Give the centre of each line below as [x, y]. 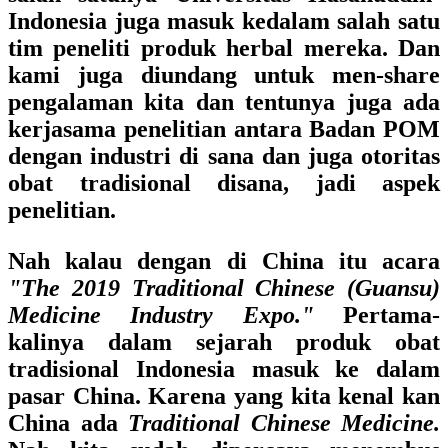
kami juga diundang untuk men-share [224, 75]
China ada [68, 423]
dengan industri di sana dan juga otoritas [224, 156]
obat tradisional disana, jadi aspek [224, 183]
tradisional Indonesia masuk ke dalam [224, 369]
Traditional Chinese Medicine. [284, 423]
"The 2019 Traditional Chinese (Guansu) [224, 288]
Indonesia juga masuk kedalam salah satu [224, 21]
